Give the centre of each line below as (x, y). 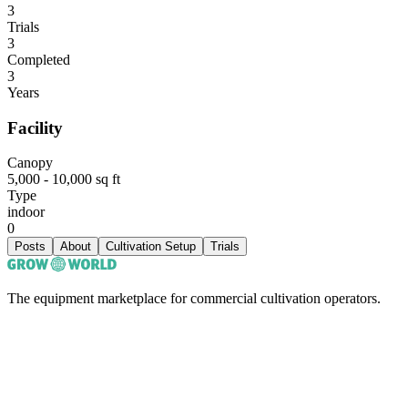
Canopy (30, 163)
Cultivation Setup (151, 247)
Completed (39, 59)
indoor (26, 212)
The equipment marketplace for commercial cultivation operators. (194, 299)
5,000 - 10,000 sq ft (64, 179)
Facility (35, 127)
